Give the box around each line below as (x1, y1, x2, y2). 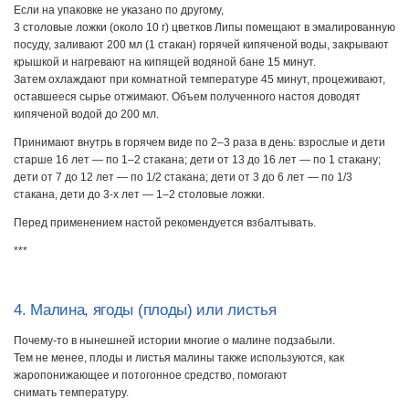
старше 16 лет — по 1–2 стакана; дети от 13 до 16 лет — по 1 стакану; (14, 153, 381, 167)
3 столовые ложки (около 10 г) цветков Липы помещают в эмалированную (14, 20, 395, 34)
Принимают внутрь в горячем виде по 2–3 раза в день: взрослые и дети (14, 136, 385, 150)
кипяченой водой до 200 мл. (14, 107, 159, 121)
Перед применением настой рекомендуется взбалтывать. (14, 216, 316, 230)
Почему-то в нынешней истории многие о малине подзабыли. (14, 333, 335, 347)
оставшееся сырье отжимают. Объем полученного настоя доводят (14, 89, 361, 103)
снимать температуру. (14, 385, 129, 399)
